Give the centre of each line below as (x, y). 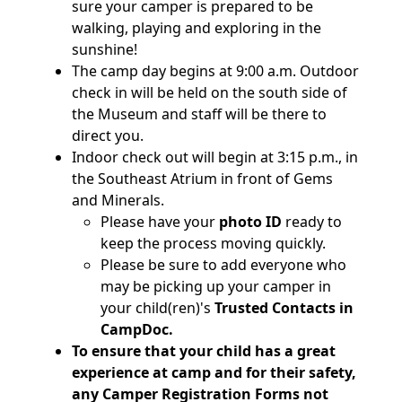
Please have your (160, 222)
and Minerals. (118, 201)
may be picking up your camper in (216, 287)
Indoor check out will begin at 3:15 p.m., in (215, 157)
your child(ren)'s (157, 308)
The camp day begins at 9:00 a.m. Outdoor (215, 71)
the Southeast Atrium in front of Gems (202, 179)
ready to (312, 222)
